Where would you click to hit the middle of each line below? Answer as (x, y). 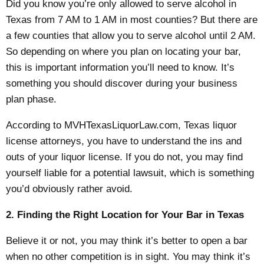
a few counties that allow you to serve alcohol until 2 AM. (131, 36)
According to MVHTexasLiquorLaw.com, (95, 126)
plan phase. (32, 100)
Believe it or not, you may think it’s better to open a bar (127, 240)
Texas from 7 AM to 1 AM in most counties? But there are (132, 20)
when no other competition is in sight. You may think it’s (128, 256)
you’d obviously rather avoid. (70, 189)
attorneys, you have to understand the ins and (140, 141)
